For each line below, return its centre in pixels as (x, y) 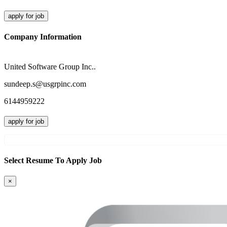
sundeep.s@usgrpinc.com (45, 84)
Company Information (43, 36)
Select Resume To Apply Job (53, 161)
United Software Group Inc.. (50, 66)
